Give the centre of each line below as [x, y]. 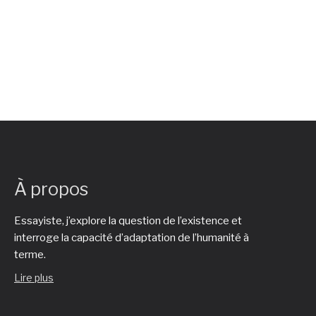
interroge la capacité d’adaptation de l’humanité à [132, 238]
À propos [51, 189]
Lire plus [34, 278]
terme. [30, 255]
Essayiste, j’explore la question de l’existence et [128, 221]
